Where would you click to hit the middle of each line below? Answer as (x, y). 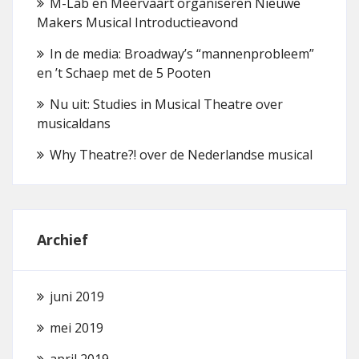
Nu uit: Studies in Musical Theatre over (166, 104)
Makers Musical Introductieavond (137, 22)
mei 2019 (77, 328)
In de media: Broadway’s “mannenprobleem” (182, 54)
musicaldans (74, 123)
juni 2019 (77, 296)
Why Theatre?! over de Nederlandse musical (181, 155)
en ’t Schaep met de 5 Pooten (124, 73)
